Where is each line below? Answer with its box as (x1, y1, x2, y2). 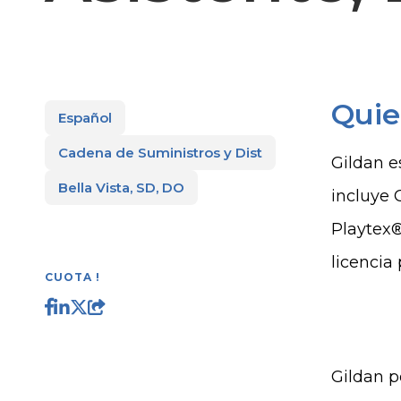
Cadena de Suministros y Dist (58, 144, 262, 161)
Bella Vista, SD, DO (58, 179, 184, 196)
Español (58, 109, 112, 126)
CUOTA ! (45, 270, 100, 284)
